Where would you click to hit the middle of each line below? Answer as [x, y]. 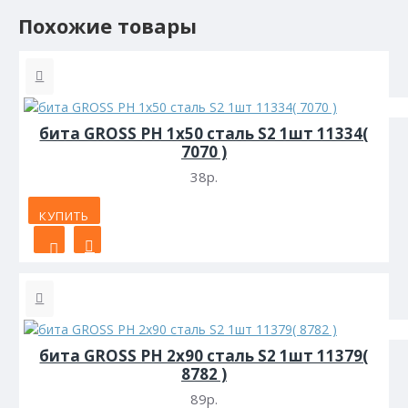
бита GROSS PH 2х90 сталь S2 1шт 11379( [204, 356]
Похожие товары [107, 26]
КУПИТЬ [64, 216]
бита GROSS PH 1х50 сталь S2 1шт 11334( [204, 134]
